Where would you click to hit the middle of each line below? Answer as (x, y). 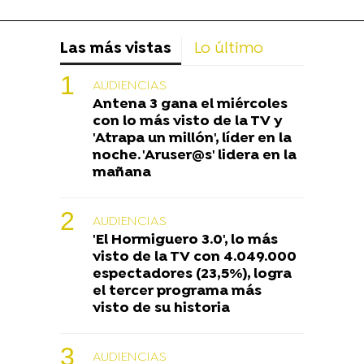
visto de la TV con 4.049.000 (195, 258)
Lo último (229, 50)
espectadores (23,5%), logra (192, 275)
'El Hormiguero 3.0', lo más (185, 240)
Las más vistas (116, 50)
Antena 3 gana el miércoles (190, 105)
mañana (122, 173)
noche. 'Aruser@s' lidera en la (195, 156)
